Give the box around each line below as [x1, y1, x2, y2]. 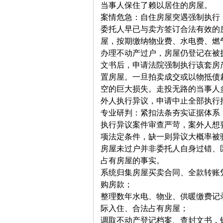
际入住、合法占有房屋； [101, 204, 188, 213]
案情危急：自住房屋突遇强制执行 [101, 13, 220, 21]
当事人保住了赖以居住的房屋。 [101, 1, 212, 9]
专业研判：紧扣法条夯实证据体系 [101, 109, 220, 117]
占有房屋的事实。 [101, 156, 164, 165]
